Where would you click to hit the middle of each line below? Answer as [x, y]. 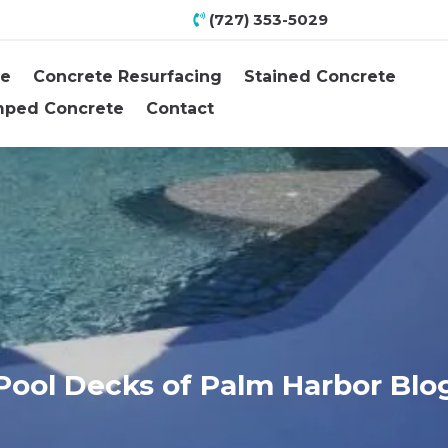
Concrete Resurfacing [127, 76]
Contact [180, 108]
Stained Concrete [320, 76]
